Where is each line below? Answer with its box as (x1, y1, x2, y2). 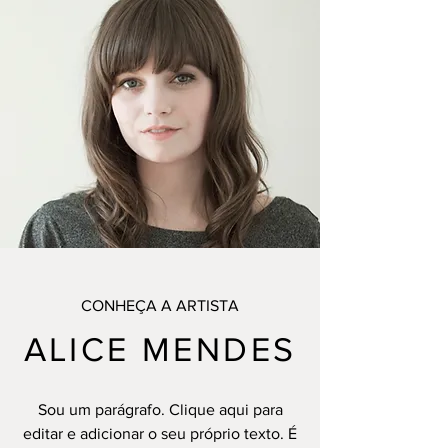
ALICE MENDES (23, 331, 297, 368)
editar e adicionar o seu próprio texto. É (23, 425, 297, 442)
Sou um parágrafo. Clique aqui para (37, 401, 283, 418)
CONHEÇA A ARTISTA (81, 297, 239, 314)
